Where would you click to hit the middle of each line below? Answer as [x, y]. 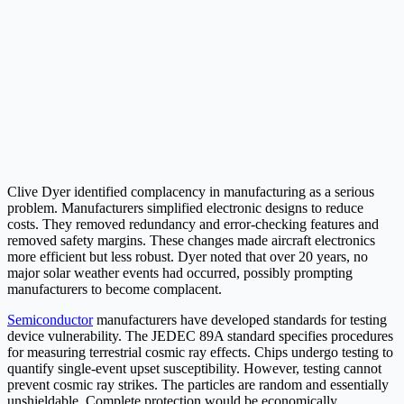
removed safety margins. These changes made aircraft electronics [191, 241]
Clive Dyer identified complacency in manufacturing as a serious [191, 192]
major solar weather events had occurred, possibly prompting [180, 273]
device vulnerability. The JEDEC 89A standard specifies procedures [200, 336]
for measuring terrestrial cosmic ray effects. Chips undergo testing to [200, 353]
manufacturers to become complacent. [115, 289]
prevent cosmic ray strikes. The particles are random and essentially [198, 385]
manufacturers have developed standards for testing [240, 320]
